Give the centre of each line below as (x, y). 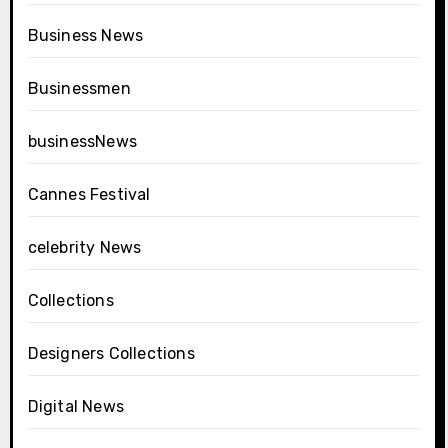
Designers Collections (111, 353)
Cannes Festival (89, 194)
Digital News (75, 406)
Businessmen (79, 88)
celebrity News (84, 247)
